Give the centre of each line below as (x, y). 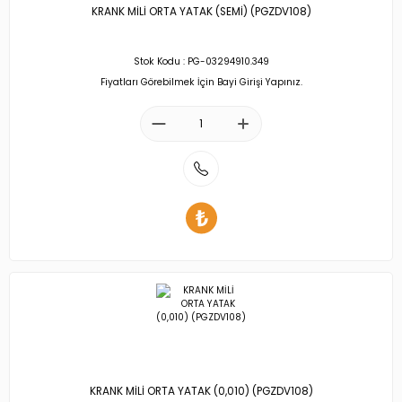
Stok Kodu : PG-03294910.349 (201, 61)
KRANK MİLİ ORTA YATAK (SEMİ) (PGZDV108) (201, 12)
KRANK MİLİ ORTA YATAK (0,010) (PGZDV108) (201, 391)
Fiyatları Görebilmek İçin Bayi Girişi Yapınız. (201, 82)
